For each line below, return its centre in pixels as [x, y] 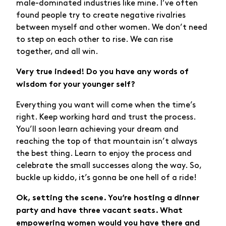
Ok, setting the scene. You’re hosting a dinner [108, 198]
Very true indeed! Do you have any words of [102, 72]
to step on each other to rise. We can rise [95, 39]
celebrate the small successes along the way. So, [109, 165]
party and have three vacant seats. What [99, 211]
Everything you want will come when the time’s [106, 105]
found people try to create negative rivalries [101, 15]
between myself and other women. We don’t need [112, 27]
